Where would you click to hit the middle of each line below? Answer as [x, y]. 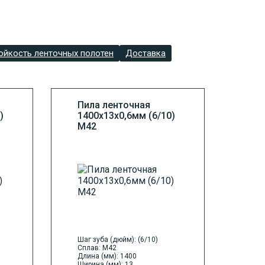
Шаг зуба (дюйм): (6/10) [118, 240]
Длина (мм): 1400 [107, 256]
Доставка [146, 54]
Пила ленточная [114, 105]
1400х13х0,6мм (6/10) [126, 116]
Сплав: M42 [97, 248]
